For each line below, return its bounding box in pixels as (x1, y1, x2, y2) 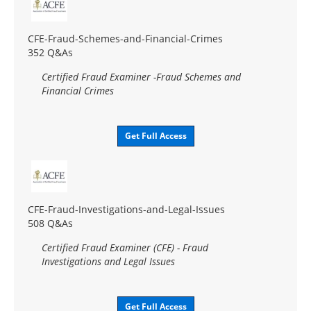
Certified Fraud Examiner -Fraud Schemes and (42, 69, 241, 83)
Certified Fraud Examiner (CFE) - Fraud (42, 240, 208, 254)
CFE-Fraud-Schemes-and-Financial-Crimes (28, 31, 223, 45)
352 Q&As (28, 45, 73, 59)
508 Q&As (28, 216, 73, 230)
